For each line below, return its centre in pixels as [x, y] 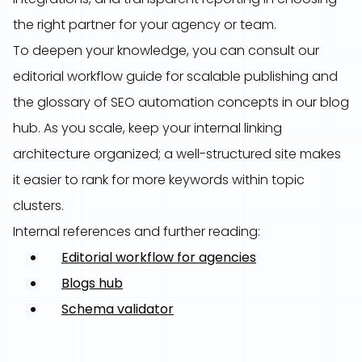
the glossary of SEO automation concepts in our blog [181, 102]
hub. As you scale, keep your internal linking [147, 128]
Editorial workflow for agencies [159, 257]
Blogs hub [92, 283]
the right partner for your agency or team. [145, 25]
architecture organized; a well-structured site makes [177, 154]
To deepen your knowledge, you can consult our [166, 51]
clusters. [38, 206]
